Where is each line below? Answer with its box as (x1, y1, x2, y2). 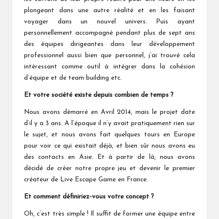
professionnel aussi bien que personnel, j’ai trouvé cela (24, 52, 195, 59)
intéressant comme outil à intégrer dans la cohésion (24, 63, 195, 70)
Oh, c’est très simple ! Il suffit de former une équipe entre (24, 210, 195, 217)
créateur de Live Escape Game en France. (24, 176, 148, 183)
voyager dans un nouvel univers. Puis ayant (24, 18, 195, 25)
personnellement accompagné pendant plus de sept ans (24, 29, 195, 36)
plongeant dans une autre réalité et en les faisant (24, 7, 195, 14)
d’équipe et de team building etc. (24, 74, 122, 81)
